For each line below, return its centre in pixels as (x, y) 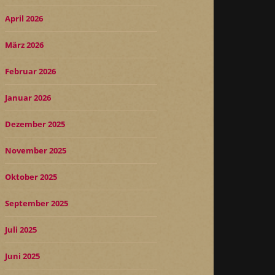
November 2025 (36, 150)
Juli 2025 (21, 229)
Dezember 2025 (35, 124)
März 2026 (24, 45)
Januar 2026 (28, 97)
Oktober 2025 (31, 176)
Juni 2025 (22, 256)
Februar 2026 (30, 71)
